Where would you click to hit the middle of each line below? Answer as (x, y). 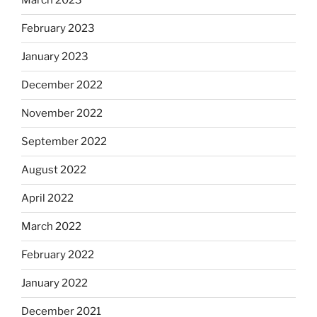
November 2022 (62, 114)
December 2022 (62, 85)
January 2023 (55, 57)
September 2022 (64, 142)
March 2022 (51, 227)
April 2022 (47, 198)
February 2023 (58, 29)
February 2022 (58, 255)
